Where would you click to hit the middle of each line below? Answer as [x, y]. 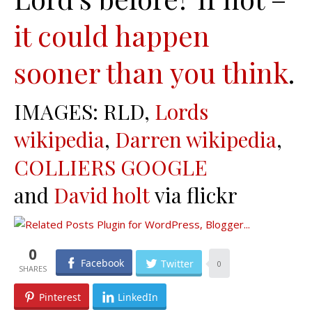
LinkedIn [138, 297]
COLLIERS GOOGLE [111, 167]
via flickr [194, 195]
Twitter [177, 263]
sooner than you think [151, 72]
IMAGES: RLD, [84, 111]
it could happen [112, 35]
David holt [102, 195]
